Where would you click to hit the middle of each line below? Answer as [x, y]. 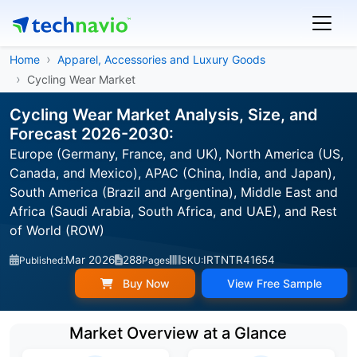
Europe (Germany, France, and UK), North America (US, [177, 154]
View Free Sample [275, 283]
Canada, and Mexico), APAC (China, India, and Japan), [173, 173]
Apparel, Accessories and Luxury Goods [161, 59]
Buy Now [145, 283]
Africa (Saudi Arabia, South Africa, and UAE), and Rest [173, 211]
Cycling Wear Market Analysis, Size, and [164, 115]
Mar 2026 [90, 260]
